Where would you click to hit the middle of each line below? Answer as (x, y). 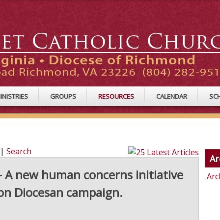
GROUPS (63, 96)
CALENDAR (172, 96)
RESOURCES (116, 96)
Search (19, 151)
